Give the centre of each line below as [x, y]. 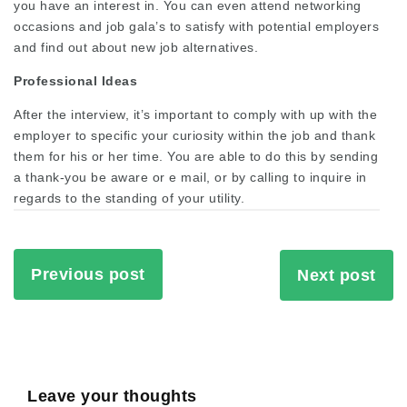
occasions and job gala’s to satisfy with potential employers [196, 27]
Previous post [88, 275]
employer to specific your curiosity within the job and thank [194, 136]
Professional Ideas [75, 81]
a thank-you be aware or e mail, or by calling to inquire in [190, 178]
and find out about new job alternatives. [136, 48]
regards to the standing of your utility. [129, 199]
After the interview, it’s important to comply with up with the [195, 115]
